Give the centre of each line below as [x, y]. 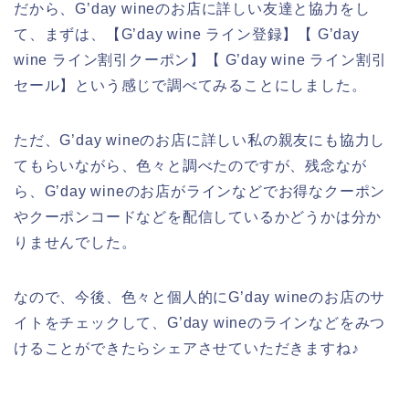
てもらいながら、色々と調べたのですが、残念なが [190, 165]
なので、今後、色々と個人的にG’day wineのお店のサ [200, 297]
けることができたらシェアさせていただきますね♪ [187, 348]
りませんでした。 [75, 242]
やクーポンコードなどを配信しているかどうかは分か [198, 216]
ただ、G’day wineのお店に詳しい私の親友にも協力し [200, 140]
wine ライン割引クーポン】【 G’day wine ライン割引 [200, 59]
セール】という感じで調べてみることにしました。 [190, 85]
